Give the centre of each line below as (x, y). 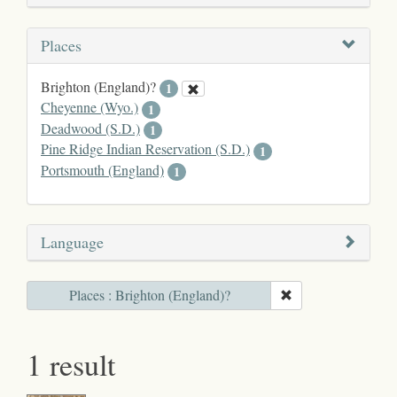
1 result (71, 365)
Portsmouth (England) (102, 169)
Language (72, 242)
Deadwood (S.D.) (90, 128)
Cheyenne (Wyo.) (90, 107)
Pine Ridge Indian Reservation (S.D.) (145, 149)
